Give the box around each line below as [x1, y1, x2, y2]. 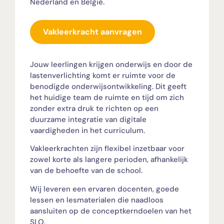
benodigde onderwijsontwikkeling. [30, 81, 155, 91]
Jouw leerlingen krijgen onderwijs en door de [30, 59, 192, 69]
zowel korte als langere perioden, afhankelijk [30, 154, 188, 165]
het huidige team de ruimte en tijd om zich [30, 92, 184, 102]
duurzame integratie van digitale [30, 114, 146, 124]
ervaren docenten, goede [88, 183, 179, 194]
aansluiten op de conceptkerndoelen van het [30, 205, 191, 216]
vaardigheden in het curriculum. [30, 125, 145, 135]
